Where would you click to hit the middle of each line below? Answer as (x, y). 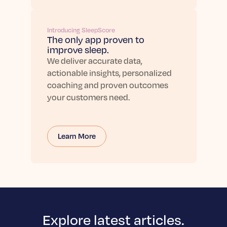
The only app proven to (96, 40)
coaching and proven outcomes (107, 85)
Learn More (77, 136)
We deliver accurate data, (94, 61)
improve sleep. (78, 50)
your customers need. (88, 97)
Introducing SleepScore (81, 30)
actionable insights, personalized (109, 73)
